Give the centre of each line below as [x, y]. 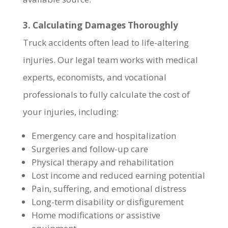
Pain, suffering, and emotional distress [109, 189]
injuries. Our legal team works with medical [110, 60]
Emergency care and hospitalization [104, 136]
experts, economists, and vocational [94, 77]
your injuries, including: [70, 112]
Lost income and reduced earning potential [118, 175]
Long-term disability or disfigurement [107, 202]
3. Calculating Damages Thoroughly [100, 25]
